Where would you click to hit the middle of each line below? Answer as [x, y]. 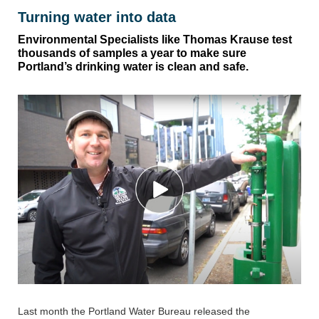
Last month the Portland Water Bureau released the [134, 312]
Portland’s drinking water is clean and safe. [133, 67]
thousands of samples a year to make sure [132, 53]
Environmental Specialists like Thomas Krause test [155, 40]
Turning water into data [97, 17]
